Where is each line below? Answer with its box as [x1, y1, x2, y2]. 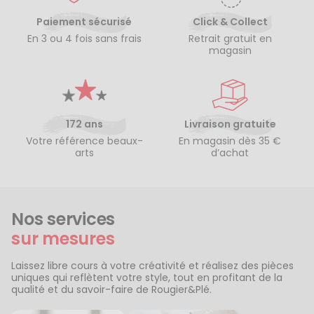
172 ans [65, 117, 103, 131]
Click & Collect [192, 15, 268, 29]
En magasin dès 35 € [179, 133, 281, 148]
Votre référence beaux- [25, 133, 143, 148]
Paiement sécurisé [36, 15, 132, 29]
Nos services [11, 207, 116, 231]
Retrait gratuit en [188, 31, 272, 46]
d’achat [211, 145, 249, 160]
